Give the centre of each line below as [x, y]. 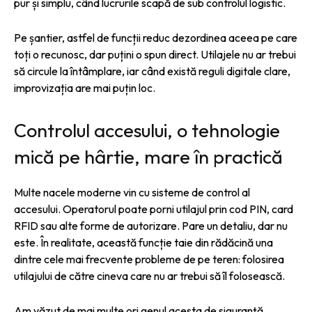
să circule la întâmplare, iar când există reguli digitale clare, [152, 71]
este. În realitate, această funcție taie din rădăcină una [143, 242]
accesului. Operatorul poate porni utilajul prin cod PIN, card [154, 209]
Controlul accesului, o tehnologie [147, 130]
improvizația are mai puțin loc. [85, 87]
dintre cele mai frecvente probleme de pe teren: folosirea [149, 259]
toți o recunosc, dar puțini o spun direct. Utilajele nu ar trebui [155, 54]
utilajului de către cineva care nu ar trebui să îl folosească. [149, 275]
